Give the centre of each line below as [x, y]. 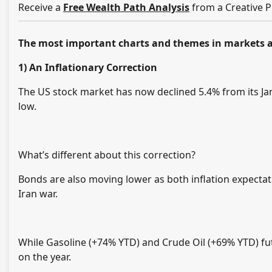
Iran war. [38, 194]
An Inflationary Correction [93, 68]
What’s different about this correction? [107, 155]
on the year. [45, 257]
